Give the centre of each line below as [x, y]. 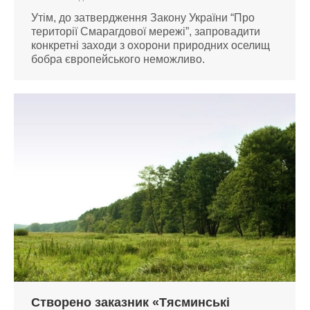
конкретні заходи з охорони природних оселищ [151, 45]
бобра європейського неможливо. [118, 59]
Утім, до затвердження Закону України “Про [143, 17]
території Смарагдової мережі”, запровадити [146, 31]
